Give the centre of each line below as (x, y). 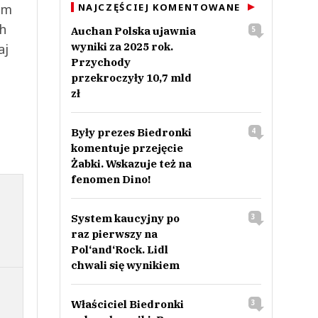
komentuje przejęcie (127, 148)
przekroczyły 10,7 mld (131, 78)
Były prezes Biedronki (131, 132)
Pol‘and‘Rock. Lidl (119, 250)
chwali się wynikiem (125, 265)
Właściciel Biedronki (127, 304)
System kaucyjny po (125, 218)
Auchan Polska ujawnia (133, 31)
